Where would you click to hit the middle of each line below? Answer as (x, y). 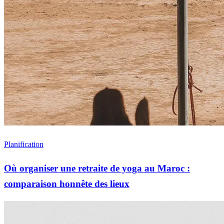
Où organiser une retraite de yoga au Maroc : (97, 168)
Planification (24, 144)
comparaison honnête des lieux (67, 183)
